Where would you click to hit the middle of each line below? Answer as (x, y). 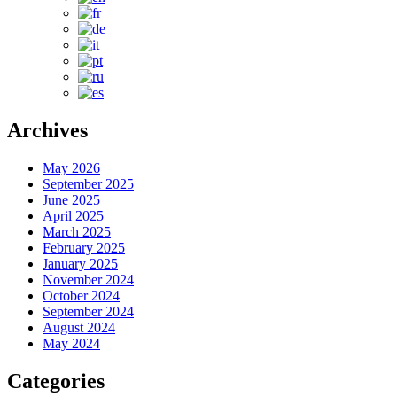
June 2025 (71, 199)
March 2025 (77, 231)
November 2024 (88, 279)
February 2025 (84, 247)
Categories (56, 381)
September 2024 (88, 311)
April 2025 (73, 215)
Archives (47, 130)
